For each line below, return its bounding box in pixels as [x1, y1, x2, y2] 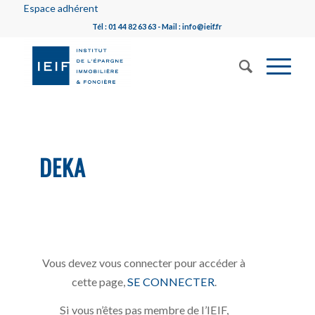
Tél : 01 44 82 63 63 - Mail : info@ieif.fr [92, 22, 223, 31]
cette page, [71, 274, 127, 288]
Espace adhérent [23, 2, 98, 14]
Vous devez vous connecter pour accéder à [42, 255, 246, 269]
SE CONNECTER [127, 274, 214, 288]
